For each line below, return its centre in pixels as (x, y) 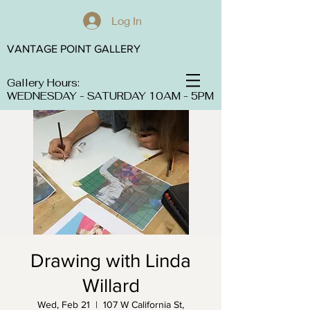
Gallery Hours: (43, 83)
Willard (111, 285)
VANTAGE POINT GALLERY (74, 49)
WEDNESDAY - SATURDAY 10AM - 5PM (110, 96)
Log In (126, 20)
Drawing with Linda (111, 261)
